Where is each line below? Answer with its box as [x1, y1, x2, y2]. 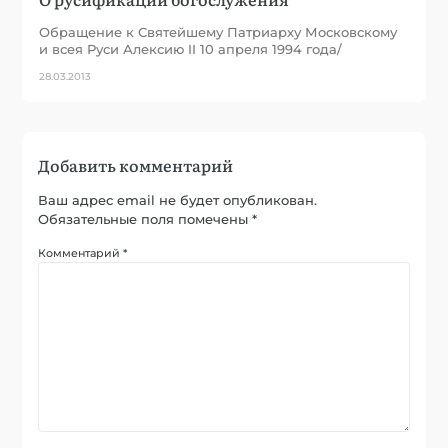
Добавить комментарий [38, 152, 234, 177]
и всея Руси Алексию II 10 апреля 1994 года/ [39, 40, 343, 57]
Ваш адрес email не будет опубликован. [38, 191, 318, 208]
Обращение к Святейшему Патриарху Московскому [39, 23, 398, 40]
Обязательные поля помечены [38, 210, 253, 227]
